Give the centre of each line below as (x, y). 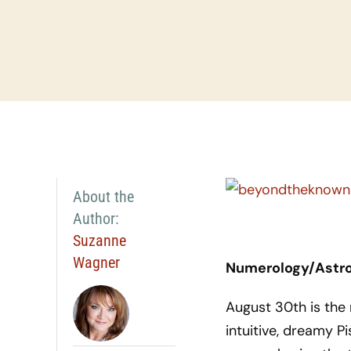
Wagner (96, 262)
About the (103, 197)
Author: (96, 219)
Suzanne (99, 241)
